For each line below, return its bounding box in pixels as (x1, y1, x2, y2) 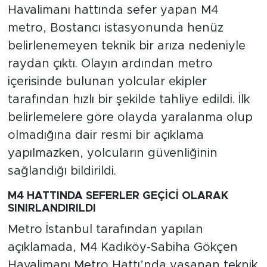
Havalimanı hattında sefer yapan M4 (7, 4, 218, 17)
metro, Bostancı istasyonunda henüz (7, 22, 223, 35)
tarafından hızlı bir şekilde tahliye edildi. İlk (7, 94, 250, 106)
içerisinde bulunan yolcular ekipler (7, 76, 207, 88)
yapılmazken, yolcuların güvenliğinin (7, 147, 218, 160)
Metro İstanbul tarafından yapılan (7, 223, 203, 235)
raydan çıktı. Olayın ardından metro (7, 58, 213, 70)
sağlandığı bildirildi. (7, 165, 116, 178)
